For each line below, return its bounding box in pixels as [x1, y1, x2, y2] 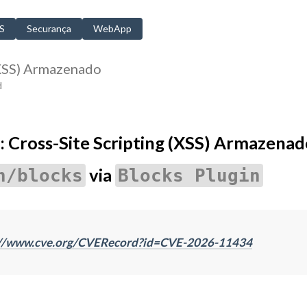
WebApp [93, 23, 132, 35]
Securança [26, 23, 71, 35]
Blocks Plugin [117, 165, 260, 186]
